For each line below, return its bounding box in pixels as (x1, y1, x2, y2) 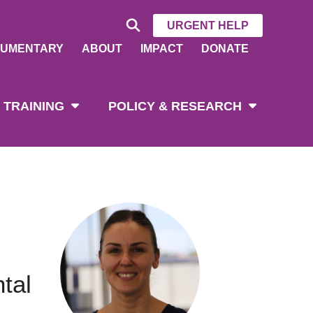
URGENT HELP (167, 20, 249, 31)
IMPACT (140, 43, 183, 54)
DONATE (201, 43, 249, 54)
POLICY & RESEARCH (108, 99, 242, 113)
